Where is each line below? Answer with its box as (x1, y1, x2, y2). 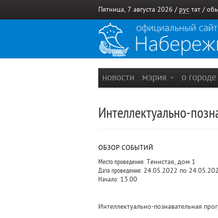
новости (102, 72, 134, 82)
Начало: (98, 176, 118, 183)
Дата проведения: (98, 167, 142, 174)
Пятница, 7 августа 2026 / (98, 6, 179, 13)
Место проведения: (98, 158, 145, 165)
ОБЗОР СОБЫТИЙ (98, 144, 153, 151)
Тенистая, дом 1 (145, 158, 196, 165)
